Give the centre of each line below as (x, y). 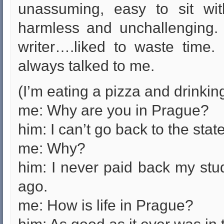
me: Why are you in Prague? (113, 110)
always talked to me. (86, 66)
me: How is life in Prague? (106, 205)
